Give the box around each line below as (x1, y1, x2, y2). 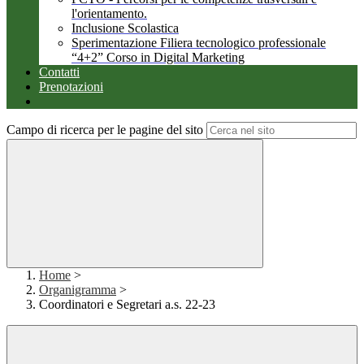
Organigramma (39, 283, 116, 297)
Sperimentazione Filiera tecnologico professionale (71, 36, 326, 50)
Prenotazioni (39, 80, 103, 94)
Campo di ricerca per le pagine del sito (6, 123, 203, 137)
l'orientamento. (71, 6, 147, 21)
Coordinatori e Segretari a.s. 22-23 (39, 297, 215, 312)
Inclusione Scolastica (71, 21, 179, 36)
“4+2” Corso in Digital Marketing (71, 50, 245, 65)
